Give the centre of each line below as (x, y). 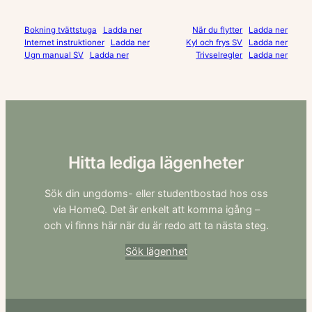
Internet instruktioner (64, 42)
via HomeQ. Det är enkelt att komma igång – (156, 209)
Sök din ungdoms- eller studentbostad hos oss (156, 193)
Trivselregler (219, 55)
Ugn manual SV (54, 55)
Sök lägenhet (156, 252)
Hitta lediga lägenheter (156, 162)
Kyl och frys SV (214, 42)
